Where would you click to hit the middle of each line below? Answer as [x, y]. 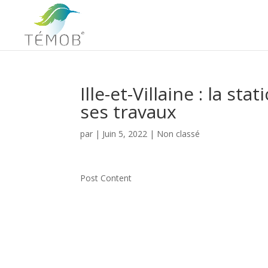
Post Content [106, 178]
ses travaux [129, 112]
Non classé [179, 134]
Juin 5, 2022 [125, 134]
